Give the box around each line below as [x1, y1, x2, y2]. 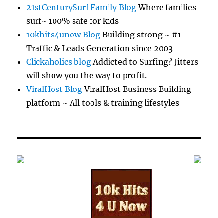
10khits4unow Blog [26, 29, 101, 39]
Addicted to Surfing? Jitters [91, 56, 199, 67]
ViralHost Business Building [82, 84, 192, 94]
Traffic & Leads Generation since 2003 [26, 43, 173, 53]
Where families [136, 2, 197, 12]
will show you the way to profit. [26, 70, 147, 80]
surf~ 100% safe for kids [26, 16, 119, 26]
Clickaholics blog [26, 56, 91, 67]
